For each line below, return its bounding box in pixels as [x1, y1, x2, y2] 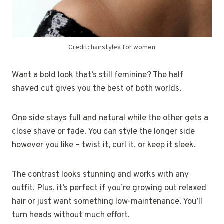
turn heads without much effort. [12, 209, 130, 221]
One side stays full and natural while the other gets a [12, 112, 208, 124]
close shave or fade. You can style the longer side [12, 126, 195, 137]
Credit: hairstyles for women [68, 43, 155, 52]
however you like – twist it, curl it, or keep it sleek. [12, 139, 196, 151]
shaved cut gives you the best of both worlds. [12, 83, 181, 94]
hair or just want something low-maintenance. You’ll [12, 196, 202, 207]
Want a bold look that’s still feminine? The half [12, 69, 183, 81]
